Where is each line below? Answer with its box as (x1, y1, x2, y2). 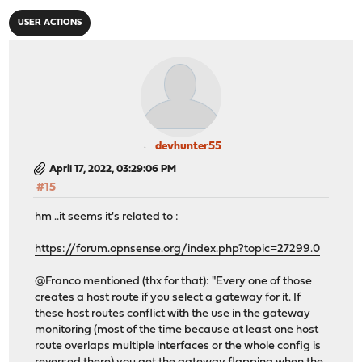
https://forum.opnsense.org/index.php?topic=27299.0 (35, 243, 321, 256)
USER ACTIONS (18, 18, 82, 27)
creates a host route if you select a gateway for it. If (35, 292, 301, 305)
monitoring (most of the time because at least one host (35, 324, 319, 337)
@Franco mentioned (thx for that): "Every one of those (35, 276, 313, 288)
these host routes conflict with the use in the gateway (35, 308, 311, 321)
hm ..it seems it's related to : (35, 211, 179, 224)
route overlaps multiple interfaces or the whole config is (35, 340, 322, 353)
